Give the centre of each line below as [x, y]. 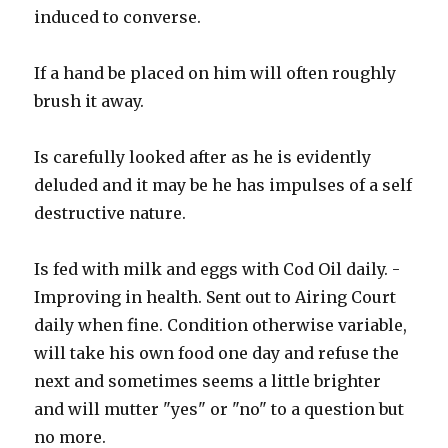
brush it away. [89, 101]
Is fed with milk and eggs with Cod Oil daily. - [217, 269]
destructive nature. [110, 213]
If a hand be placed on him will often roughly [215, 73]
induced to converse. [118, 17]
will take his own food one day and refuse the [217, 353]
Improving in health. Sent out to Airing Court [215, 297]
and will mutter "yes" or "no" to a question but [219, 409]
